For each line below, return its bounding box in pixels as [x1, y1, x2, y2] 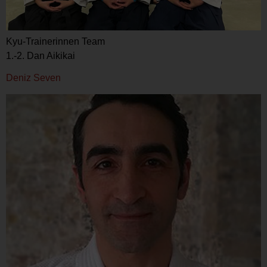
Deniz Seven [6, 73, 61, 83]
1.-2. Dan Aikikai [6, 51, 75, 61]
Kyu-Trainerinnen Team [6, 36, 105, 47]
